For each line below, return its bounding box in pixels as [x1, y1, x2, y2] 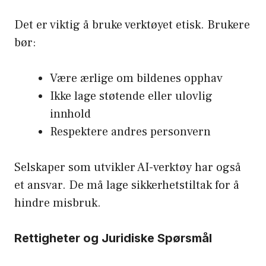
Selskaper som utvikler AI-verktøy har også [14, 160, 241, 176]
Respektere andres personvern [50, 124, 211, 140]
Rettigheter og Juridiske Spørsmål [14, 231, 212, 246]
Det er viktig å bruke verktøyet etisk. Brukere [14, 17, 250, 33]
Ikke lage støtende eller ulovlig [50, 88, 213, 104]
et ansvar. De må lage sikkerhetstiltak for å [14, 178, 239, 194]
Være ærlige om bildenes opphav [50, 71, 223, 87]
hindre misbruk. [14, 195, 101, 211]
